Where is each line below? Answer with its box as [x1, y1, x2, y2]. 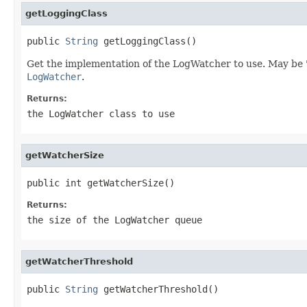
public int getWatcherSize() [27, 177, 175, 188]
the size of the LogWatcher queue [27, 214, 202, 225]
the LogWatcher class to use [27, 108, 175, 119]
